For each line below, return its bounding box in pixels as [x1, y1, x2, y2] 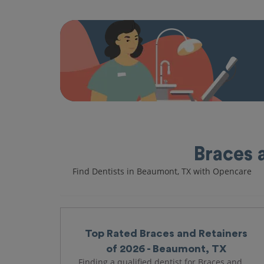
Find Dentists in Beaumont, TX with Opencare [72, 166, 252, 177]
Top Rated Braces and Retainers [85, 228, 247, 239]
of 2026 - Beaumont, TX [105, 243, 227, 254]
